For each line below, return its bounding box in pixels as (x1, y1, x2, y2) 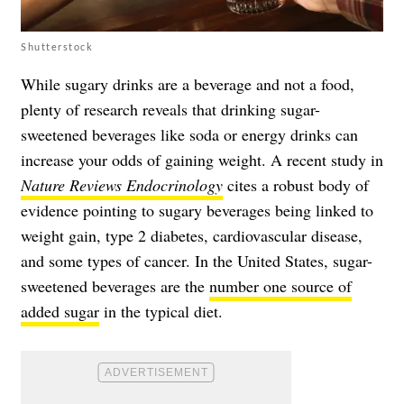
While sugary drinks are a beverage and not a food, (21, 72, 354, 95)
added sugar (21, 299, 99, 322)
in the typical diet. (99, 299, 223, 322)
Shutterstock (21, 40, 93, 52)
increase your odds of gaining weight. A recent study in (21, 148, 383, 170)
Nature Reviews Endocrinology (21, 173, 223, 196)
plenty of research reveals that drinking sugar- (21, 97, 320, 120)
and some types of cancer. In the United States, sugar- (21, 249, 372, 271)
